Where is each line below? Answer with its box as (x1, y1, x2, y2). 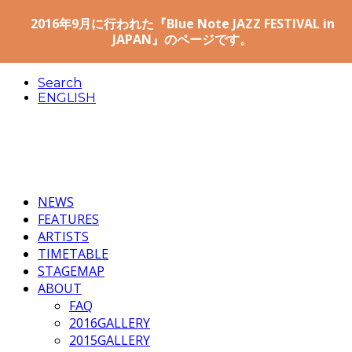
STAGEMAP (38, 262, 104, 280)
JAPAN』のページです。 (112, 31, 252, 48)
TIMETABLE (38, 245, 108, 262)
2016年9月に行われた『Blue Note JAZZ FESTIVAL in (30, 15, 335, 32)
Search (38, 75, 82, 90)
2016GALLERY (69, 314, 150, 332)
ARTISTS (38, 228, 89, 245)
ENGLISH (38, 90, 96, 105)
